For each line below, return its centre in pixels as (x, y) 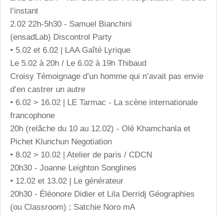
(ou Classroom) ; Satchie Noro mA (74, 207)
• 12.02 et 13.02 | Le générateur (67, 181)
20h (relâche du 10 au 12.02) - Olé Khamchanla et (100, 128)
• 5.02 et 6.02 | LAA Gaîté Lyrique (70, 50)
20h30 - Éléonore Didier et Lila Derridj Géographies (102, 194)
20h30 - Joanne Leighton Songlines (75, 168)
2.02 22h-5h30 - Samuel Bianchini (71, 24)
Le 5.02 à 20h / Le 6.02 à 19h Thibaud (78, 63)
